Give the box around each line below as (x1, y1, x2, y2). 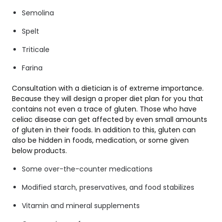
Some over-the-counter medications (22, 164, 153, 174)
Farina (22, 62, 43, 73)
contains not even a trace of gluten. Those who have (12, 104, 197, 114)
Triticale (22, 44, 50, 55)
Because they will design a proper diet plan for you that (12, 93, 203, 104)
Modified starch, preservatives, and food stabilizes (22, 182, 194, 192)
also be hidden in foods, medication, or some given (12, 135, 189, 145)
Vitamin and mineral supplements (22, 200, 140, 211)
